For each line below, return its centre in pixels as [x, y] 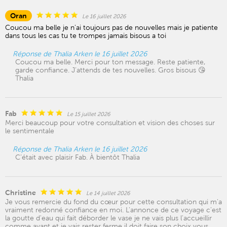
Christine [21, 193]
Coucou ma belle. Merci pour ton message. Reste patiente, [110, 62]
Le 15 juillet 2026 [89, 114]
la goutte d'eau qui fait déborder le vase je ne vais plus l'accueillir [108, 218]
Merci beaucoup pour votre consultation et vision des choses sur [110, 123]
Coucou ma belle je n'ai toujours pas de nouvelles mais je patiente [111, 27]
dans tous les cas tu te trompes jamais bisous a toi [86, 35]
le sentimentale [30, 131]
